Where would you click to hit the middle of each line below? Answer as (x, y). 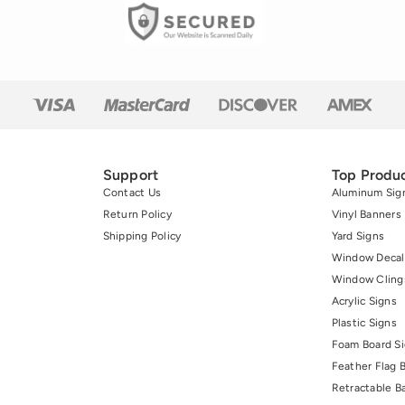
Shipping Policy (142, 236)
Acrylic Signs (364, 301)
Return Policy (137, 215)
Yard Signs (358, 236)
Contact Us (132, 193)
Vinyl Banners (366, 215)
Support (131, 175)
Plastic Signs (364, 323)
